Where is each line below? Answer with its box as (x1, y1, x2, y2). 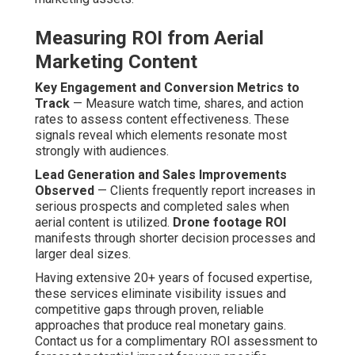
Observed (35, 183, 94, 199)
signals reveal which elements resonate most (35, 128, 287, 143)
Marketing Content (35, 51, 197, 74)
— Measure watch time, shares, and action (70, 96, 303, 112)
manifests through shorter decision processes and (35, 231, 315, 246)
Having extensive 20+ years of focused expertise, (35, 270, 312, 286)
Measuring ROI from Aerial (35, 27, 264, 50)
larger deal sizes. (35, 246, 131, 262)
